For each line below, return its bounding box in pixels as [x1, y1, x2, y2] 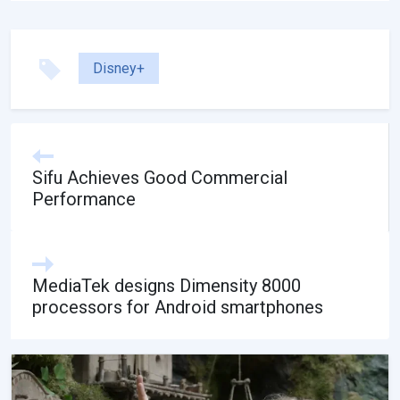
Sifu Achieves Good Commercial [32, 166, 287, 188]
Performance [32, 187, 136, 210]
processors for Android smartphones [32, 296, 323, 318]
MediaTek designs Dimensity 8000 [32, 274, 301, 296]
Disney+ [93, 60, 145, 78]
